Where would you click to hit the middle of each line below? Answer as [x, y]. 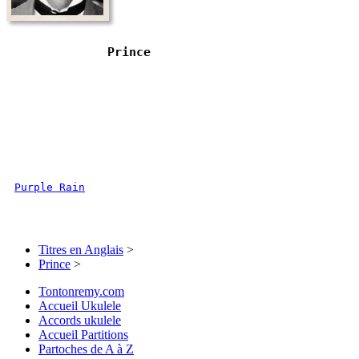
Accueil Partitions [83, 334]
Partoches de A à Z [86, 349]
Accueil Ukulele [80, 305]
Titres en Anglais [81, 249]
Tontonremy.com [81, 291]
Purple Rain [50, 187]
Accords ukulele [80, 320]
